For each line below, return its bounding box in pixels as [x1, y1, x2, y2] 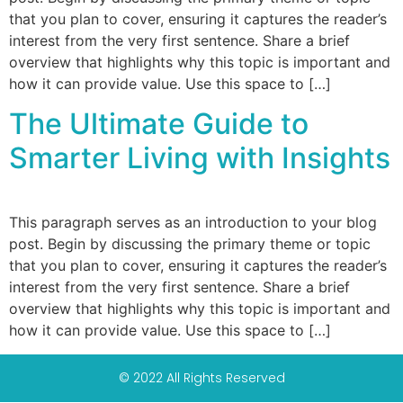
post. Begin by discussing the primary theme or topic [9, 235, 371, 254]
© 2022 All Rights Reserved [118, 368, 285, 387]
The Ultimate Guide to [9, 106, 309, 142]
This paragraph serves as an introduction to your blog [9, 213, 377, 232]
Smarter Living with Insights [9, 140, 390, 176]
